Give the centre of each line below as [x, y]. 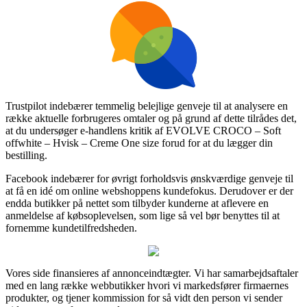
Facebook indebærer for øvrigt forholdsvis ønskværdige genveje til [149, 178]
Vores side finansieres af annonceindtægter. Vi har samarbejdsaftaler [152, 273]
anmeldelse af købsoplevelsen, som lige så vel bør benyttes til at [143, 215]
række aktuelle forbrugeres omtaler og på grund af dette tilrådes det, [151, 118]
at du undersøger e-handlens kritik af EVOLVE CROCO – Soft [143, 130]
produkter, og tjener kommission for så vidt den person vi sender [144, 297]
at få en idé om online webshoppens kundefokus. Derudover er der [149, 191]
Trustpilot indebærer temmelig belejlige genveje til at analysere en [147, 106]
